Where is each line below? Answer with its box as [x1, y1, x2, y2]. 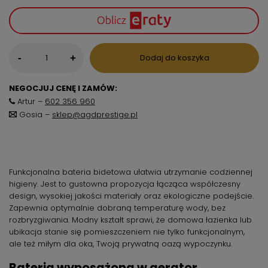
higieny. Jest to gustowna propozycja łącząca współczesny [9, 178, 240, 190]
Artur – [15, 95, 45, 107]
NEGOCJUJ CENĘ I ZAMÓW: [9, 82, 117, 94]
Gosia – [17, 108, 52, 120]
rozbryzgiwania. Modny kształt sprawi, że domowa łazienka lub [9, 214, 252, 226]
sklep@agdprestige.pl [52, 108, 138, 120]
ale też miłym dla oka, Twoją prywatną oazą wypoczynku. [9, 237, 232, 249]
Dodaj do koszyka [139, 51, 209, 63]
